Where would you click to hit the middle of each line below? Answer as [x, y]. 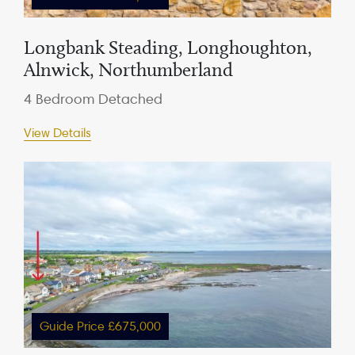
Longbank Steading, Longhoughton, [168, 47]
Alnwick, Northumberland [128, 69]
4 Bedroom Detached [93, 99]
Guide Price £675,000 [100, 326]
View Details [57, 133]
